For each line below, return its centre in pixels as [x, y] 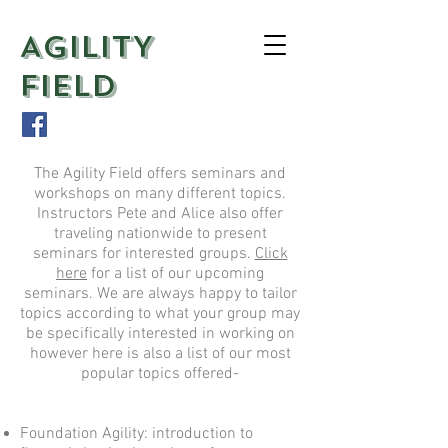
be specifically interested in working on [160, 334]
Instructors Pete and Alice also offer [160, 214]
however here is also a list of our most [160, 354]
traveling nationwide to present [160, 234]
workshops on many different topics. [160, 194]
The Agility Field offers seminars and [160, 174]
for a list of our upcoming [175, 274]
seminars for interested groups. [143, 254]
